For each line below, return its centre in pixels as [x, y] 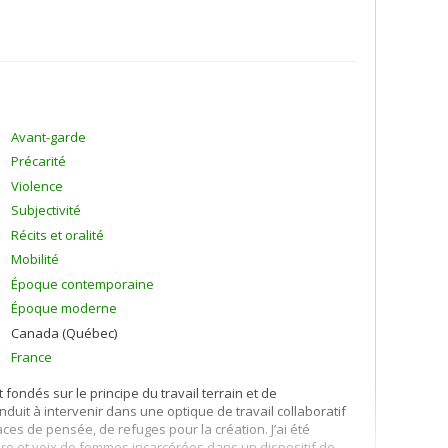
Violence [37, 185]
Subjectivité [46, 210]
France [31, 357]
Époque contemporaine [82, 283]
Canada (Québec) [64, 332]
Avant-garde [48, 136]
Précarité [38, 161]
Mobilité [35, 259]
